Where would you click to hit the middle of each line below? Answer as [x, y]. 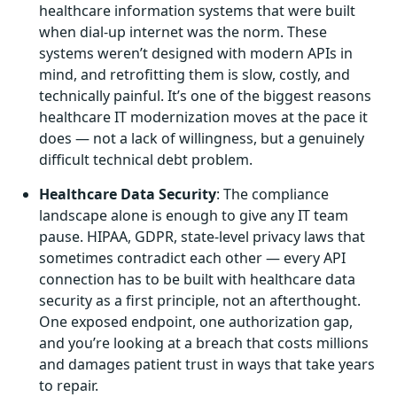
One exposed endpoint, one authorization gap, [196, 321]
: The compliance [272, 194]
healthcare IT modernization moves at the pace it [203, 117]
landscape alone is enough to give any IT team [194, 215]
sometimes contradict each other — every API [192, 257]
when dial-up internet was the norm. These [183, 31]
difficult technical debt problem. [146, 159]
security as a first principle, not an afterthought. [200, 300]
